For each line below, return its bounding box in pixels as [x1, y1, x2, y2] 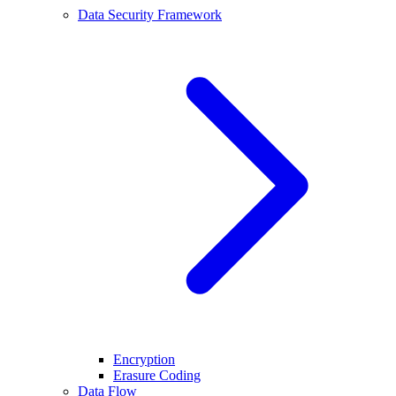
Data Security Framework [78, 7, 222, 22]
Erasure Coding [113, 368, 201, 383]
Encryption [113, 352, 175, 367]
